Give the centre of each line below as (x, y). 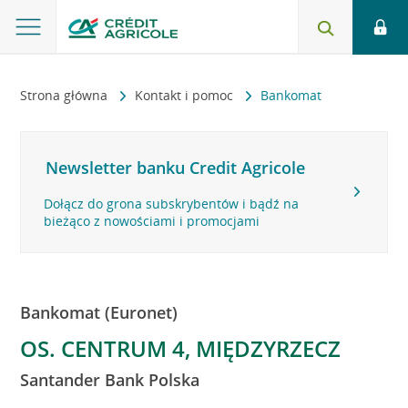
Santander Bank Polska (110, 380)
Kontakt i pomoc (186, 95)
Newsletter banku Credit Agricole (176, 168)
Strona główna (66, 95)
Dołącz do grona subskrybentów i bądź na (172, 204)
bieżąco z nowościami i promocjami (152, 221)
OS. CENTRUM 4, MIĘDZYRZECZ (181, 348)
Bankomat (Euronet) (99, 312)
